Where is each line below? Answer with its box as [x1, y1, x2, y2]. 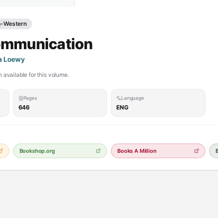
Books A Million [117, 147, 157, 154]
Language [121, 95, 144, 101]
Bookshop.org [19, 147, 55, 154]
